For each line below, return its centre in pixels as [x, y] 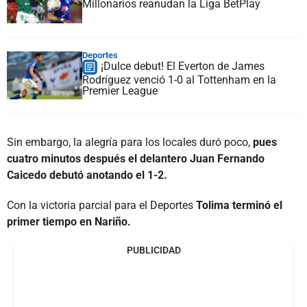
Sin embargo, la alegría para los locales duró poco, [130, 142]
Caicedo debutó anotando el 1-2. [87, 175]
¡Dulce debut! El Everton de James [183, 66]
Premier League [120, 90]
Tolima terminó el [239, 205]
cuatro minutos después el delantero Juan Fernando [136, 158]
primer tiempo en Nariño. [69, 221]
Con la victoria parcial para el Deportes [101, 205]
